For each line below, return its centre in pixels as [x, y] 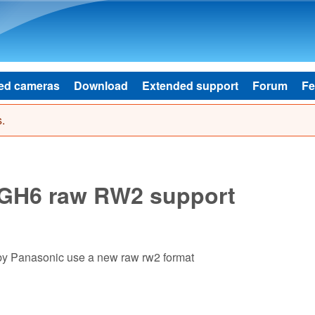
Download [101, 85]
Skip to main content [141, 11]
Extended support [190, 85]
